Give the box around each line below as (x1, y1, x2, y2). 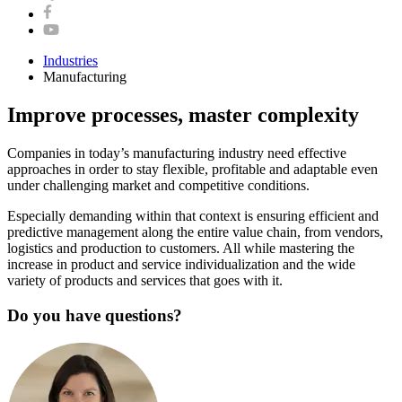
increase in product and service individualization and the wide (7, 257, 355, 273)
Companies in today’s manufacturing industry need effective (7, 145, 346, 162)
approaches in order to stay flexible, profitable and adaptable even (7, 162, 378, 178)
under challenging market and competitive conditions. (7, 178, 310, 194)
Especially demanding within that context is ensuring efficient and (7, 208, 379, 224)
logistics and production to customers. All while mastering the (7, 240, 354, 257)
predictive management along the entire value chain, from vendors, (7, 224, 383, 240)
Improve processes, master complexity (7, 103, 359, 127)
